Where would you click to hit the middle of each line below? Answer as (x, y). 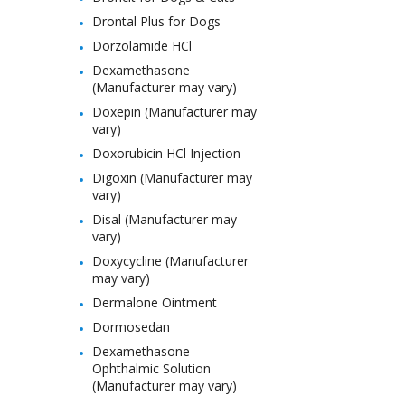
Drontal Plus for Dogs (156, 21)
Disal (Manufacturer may (165, 219)
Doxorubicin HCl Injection (166, 153)
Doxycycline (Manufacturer (170, 261)
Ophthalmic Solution (151, 368)
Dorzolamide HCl (142, 46)
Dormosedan (131, 327)
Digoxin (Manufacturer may (172, 178)
